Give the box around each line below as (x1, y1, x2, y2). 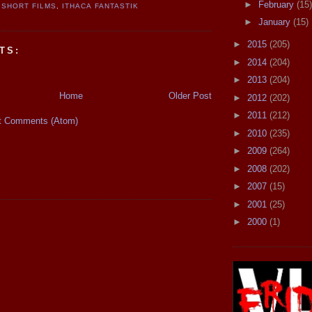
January (258, 17, 293, 28)
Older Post (169, 90, 212, 101)
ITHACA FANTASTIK (62, 2, 139, 10)
